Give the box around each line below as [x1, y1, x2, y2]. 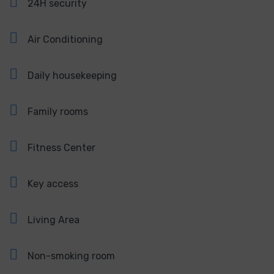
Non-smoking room [28, 250, 115, 262]
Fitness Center [28, 141, 95, 154]
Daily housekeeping [28, 69, 117, 81]
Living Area [28, 213, 80, 226]
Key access [28, 177, 78, 190]
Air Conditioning [28, 33, 103, 45]
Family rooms [28, 105, 88, 117]
